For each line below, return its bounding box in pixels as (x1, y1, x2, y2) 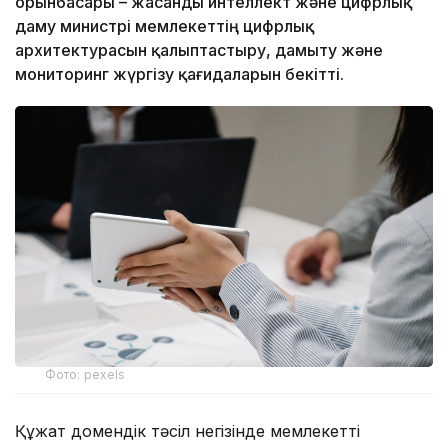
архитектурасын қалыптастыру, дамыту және (15, 39, 383, 60)
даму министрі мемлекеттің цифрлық (15, 15, 314, 36)
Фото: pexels (45, 367, 126, 383)
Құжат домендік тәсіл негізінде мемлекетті (15, 421, 360, 442)
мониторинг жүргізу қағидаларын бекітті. (15, 63, 344, 84)
